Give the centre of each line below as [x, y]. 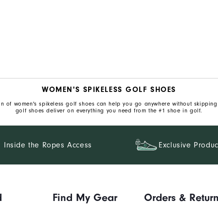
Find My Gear [85, 198]
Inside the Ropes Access [48, 145]
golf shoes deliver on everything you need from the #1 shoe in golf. [109, 111]
